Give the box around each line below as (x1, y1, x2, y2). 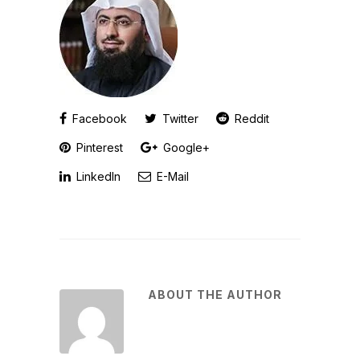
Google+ (160, 141, 210, 154)
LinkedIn (73, 170, 121, 183)
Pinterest (73, 141, 123, 154)
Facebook (69, 112, 127, 125)
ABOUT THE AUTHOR (148, 288, 282, 301)
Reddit (231, 112, 269, 125)
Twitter (159, 112, 198, 125)
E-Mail (153, 170, 189, 183)
